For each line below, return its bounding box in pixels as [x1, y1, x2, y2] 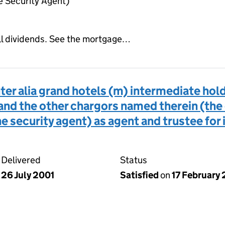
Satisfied [120, 169, 160, 181]
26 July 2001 [1, 169, 54, 181]
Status [120, 154, 147, 166]
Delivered [1, 154, 41, 166]
